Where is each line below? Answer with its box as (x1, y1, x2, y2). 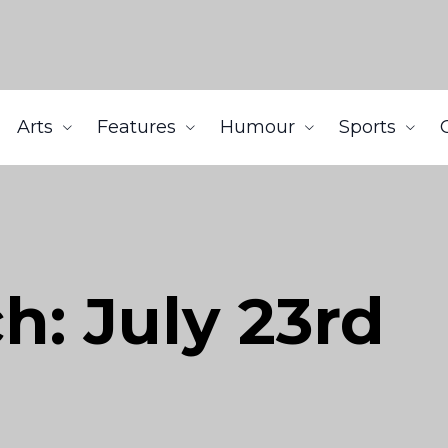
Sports (339, 116, 396, 138)
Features (97, 116, 176, 138)
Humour (220, 116, 295, 138)
